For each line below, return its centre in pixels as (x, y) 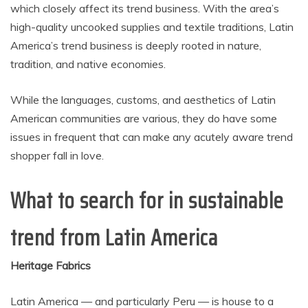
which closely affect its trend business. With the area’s (145, 8)
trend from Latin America (114, 238)
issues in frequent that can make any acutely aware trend (152, 137)
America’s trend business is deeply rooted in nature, (136, 45)
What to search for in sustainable (147, 201)
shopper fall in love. (58, 155)
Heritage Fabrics (51, 265)
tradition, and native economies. (89, 64)
